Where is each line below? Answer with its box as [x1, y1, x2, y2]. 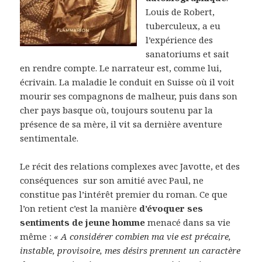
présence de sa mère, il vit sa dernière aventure [20, 118, 223, 130]
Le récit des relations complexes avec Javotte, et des [20, 160, 240, 173]
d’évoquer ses [139, 202, 204, 215]
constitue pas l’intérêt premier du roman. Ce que [20, 188, 228, 201]
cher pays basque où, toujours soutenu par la [20, 104, 213, 116]
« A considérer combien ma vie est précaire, [54, 230, 232, 243]
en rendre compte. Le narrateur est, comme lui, [20, 62, 222, 74]
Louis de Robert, [146, 6, 215, 18]
